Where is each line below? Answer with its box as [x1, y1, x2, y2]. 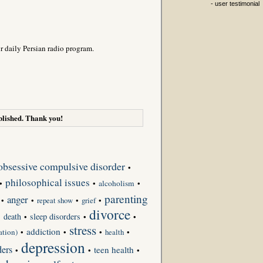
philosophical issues [5, 175, 90, 189]
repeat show [36, 194, 73, 205]
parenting [104, 191, 148, 206]
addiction [26, 225, 60, 237]
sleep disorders [30, 210, 80, 222]
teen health [94, 243, 134, 255]
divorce [89, 204, 130, 224]
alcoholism [98, 177, 134, 188]
